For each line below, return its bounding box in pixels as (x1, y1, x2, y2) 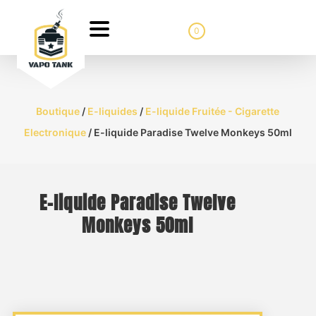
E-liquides (87, 105, 138, 117)
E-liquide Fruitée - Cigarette (145, 105, 280, 117)
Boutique (36, 105, 80, 117)
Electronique (23, 126, 86, 138)
